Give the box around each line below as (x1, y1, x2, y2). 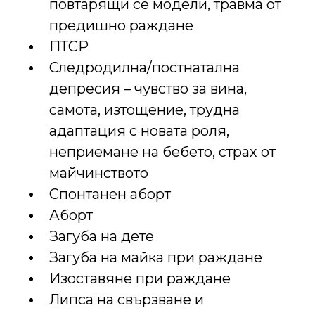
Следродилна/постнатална (49, 59, 240, 77)
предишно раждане (49, 17, 193, 34)
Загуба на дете (49, 228, 154, 245)
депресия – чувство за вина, (49, 80, 247, 98)
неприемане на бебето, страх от (49, 143, 276, 161)
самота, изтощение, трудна (49, 101, 240, 119)
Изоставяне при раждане (49, 270, 231, 288)
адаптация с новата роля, (49, 122, 229, 140)
